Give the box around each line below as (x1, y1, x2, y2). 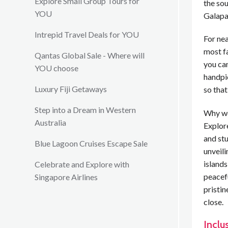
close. (203, 197, 223, 207)
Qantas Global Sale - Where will (35, 50, 145, 60)
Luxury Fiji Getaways (35, 84, 107, 94)
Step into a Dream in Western (35, 105, 136, 115)
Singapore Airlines (35, 172, 98, 182)
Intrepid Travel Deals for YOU (35, 30, 139, 39)
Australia (35, 118, 66, 127)
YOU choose (35, 63, 78, 73)
